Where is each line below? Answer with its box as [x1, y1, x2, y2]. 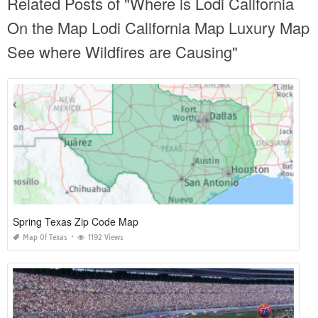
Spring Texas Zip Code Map [13, 214, 138, 229]
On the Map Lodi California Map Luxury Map [7, 16, 309, 38]
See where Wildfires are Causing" [7, 40, 238, 62]
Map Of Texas [23, 233, 67, 242]
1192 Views [88, 233, 124, 242]
